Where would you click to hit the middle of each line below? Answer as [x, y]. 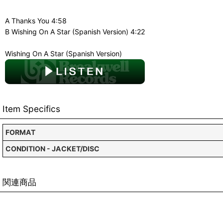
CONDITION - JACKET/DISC [53, 149]
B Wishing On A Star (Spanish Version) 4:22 [75, 32]
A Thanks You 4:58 [36, 21]
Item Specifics [31, 109]
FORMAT [20, 132]
